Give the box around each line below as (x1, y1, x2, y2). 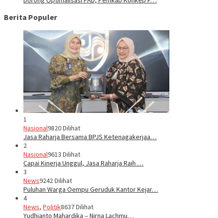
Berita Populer (4, 12, 57, 22)
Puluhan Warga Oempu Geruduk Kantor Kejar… (23, 184, 158, 194)
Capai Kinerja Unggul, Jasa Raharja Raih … (23, 158, 144, 167)
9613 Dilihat (48, 149, 80, 159)
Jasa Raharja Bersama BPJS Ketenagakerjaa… (23, 132, 157, 141)
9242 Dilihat (39, 176, 72, 185)
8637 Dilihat (61, 202, 93, 211)
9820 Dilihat (48, 123, 80, 132)
